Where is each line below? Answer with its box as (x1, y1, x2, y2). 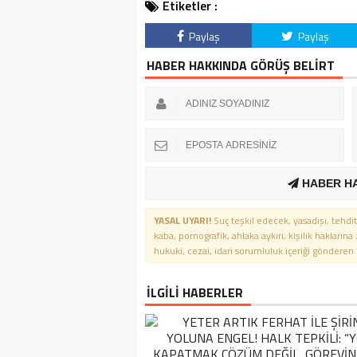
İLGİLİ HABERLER (147, 283, 243, 302)
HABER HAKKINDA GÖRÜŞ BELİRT (147, 56, 335, 75)
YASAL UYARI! (154, 213, 211, 228)
